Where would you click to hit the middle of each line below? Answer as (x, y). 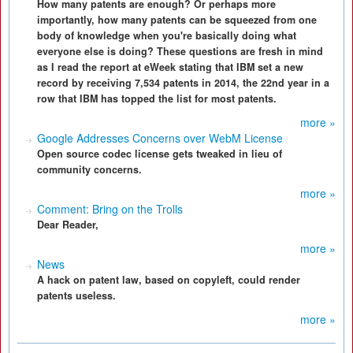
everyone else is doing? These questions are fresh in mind (180, 51)
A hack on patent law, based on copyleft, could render (169, 280)
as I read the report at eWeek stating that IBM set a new (170, 67)
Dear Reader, (68, 225)
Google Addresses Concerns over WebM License (160, 138)
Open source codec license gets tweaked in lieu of (160, 154)
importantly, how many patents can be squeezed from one (177, 20)
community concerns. (89, 169)
